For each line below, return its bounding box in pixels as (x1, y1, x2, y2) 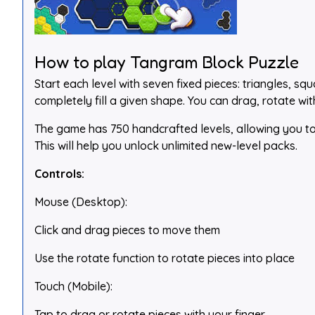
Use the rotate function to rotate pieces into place (34, 251, 295, 265)
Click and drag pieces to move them (34, 223, 220, 237)
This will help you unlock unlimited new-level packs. (34, 139, 297, 153)
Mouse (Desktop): (34, 195, 127, 209)
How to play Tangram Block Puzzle (34, 52, 299, 72)
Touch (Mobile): (34, 279, 112, 293)
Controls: (34, 167, 84, 181)
